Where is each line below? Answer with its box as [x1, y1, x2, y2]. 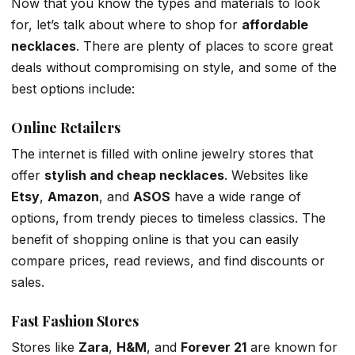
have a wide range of [170, 189, 301, 205]
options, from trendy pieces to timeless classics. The [11, 210, 326, 227]
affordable [242, 16, 308, 32]
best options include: [11, 80, 135, 97]
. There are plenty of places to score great [76, 37, 333, 54]
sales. [11, 274, 44, 291]
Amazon [48, 189, 99, 205]
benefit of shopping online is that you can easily [11, 231, 299, 248]
